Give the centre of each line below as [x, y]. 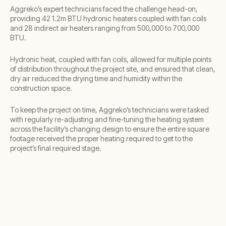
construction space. [41, 88]
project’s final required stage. [56, 148]
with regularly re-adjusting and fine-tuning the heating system [107, 119]
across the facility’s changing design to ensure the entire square [110, 129]
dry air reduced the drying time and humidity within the [96, 78]
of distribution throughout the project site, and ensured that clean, [113, 69]
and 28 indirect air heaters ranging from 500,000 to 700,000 [105, 28]
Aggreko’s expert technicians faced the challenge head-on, [104, 9]
